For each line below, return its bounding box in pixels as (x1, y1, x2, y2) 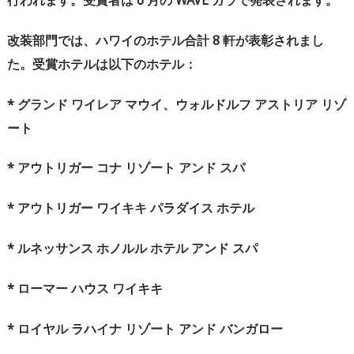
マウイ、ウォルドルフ (125, 95, 251, 113)
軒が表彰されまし (223, 31, 324, 49)
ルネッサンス (17, 239, 93, 258)
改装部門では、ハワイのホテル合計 (7, 31, 209, 49)
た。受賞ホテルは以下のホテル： (7, 55, 197, 73)
